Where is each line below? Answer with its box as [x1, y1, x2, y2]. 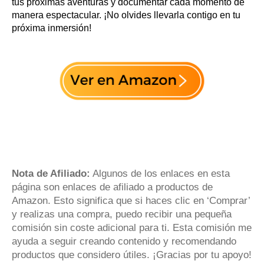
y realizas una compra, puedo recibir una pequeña [12, 208, 232, 220]
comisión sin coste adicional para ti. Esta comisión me [12, 222, 252, 233]
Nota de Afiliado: [12, 167, 90, 179]
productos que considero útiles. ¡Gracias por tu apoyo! [12, 249, 252, 260]
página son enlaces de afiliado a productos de [12, 181, 213, 193]
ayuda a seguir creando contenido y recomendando [12, 235, 236, 247]
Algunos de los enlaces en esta [90, 167, 230, 179]
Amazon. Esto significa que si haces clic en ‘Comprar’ [12, 194, 250, 206]
